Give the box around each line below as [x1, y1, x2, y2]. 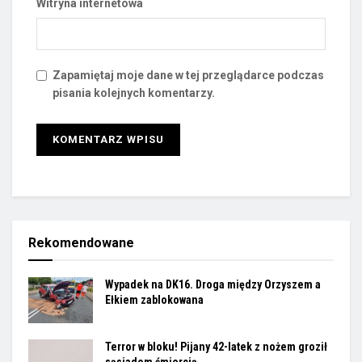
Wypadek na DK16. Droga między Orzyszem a [105, 278, 321, 292]
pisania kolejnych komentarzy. [53, 86, 215, 100]
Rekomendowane [28, 235, 134, 251]
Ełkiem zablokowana [105, 293, 204, 307]
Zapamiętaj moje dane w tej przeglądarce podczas [53, 69, 324, 82]
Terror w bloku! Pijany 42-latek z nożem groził [105, 340, 327, 354]
